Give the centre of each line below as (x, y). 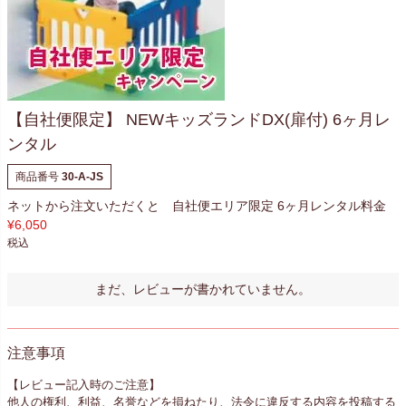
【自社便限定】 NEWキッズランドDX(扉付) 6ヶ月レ (199, 120)
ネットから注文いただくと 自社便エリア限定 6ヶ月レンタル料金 (197, 206)
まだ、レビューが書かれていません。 (203, 290)
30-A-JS (82, 177)
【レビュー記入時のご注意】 (84, 384)
